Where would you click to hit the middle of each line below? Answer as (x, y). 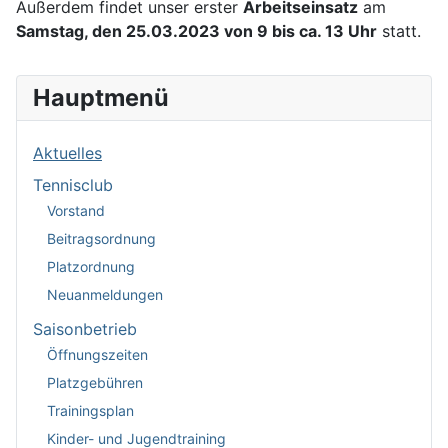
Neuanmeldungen (105, 294)
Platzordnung (91, 266)
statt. (399, 30)
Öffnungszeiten (97, 354)
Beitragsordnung (101, 238)
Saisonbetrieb (85, 328)
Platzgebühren (95, 382)
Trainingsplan (90, 410)
